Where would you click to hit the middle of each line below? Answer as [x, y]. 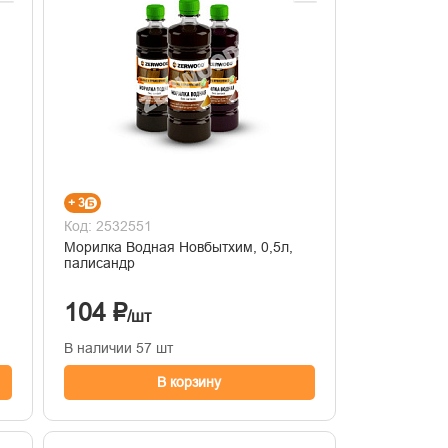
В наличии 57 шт [118, 347]
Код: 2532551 [107, 225]
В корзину [189, 381]
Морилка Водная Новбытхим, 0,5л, [178, 246]
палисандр [99, 262]
